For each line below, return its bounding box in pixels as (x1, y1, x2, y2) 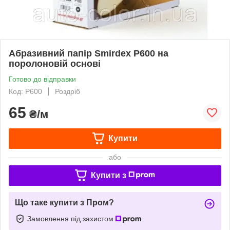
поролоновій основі (9, 58, 101, 69)
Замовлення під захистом (27, 214, 116, 223)
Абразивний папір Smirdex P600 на (9, 48, 168, 59)
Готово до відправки (9, 74, 76, 83)
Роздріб (55, 87, 80, 95)
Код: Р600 (9, 87, 42, 95)
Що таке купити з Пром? (15, 198, 114, 207)
